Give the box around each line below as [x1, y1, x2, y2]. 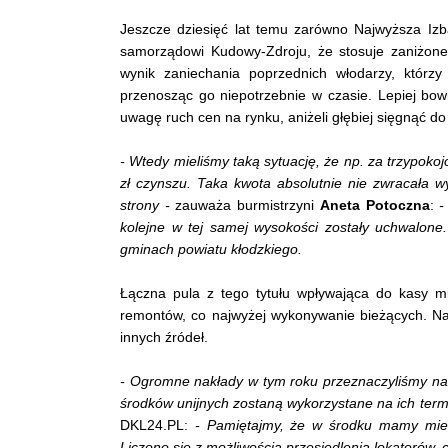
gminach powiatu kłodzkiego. [120, 240, 302, 257]
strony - [120, 196, 170, 213]
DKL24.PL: [120, 416, 195, 433]
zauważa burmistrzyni [169, 196, 320, 213]
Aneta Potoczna [319, 196, 430, 213]
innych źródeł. [120, 328, 208, 345]
